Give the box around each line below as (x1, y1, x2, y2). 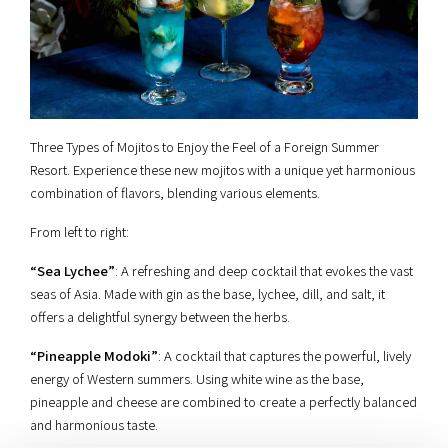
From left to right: (30, 221, 129, 241)
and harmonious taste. (30, 414, 158, 434)
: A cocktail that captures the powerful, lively (158, 345, 411, 365)
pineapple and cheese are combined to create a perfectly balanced (30, 391, 417, 411)
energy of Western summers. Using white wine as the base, (30, 368, 364, 388)
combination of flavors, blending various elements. (30, 182, 320, 202)
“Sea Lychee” (30, 260, 115, 280)
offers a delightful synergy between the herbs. (30, 306, 290, 326)
